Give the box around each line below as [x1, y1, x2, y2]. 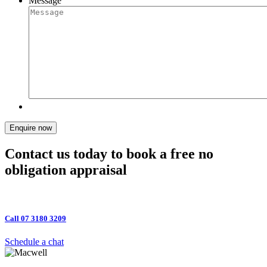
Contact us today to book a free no [5, 146, 213, 162]
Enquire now [10, 123, 52, 133]
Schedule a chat [5, 237, 64, 247]
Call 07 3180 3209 [5, 214, 66, 223]
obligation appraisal [5, 162, 127, 178]
